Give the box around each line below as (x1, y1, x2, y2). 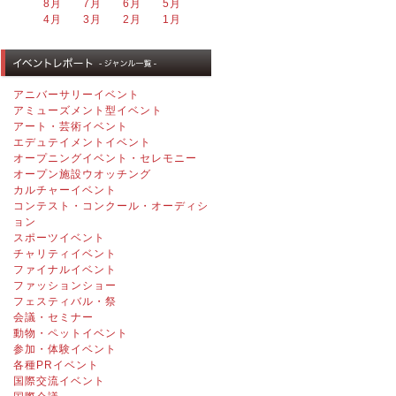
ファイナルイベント (12, 263, 117, 276)
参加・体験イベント (12, 343, 117, 355)
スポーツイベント (12, 232, 105, 244)
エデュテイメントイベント (12, 136, 151, 148)
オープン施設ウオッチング (12, 168, 151, 180)
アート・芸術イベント (12, 120, 128, 133)
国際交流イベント (12, 375, 105, 387)
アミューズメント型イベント (12, 104, 163, 117)
